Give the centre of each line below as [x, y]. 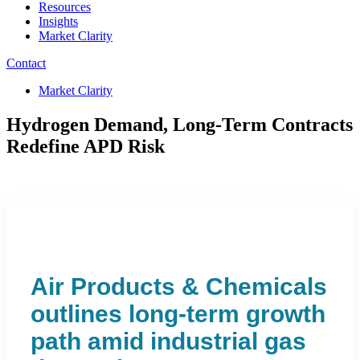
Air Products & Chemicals [179, 286]
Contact [26, 63]
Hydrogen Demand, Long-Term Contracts [180, 124]
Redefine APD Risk [86, 146]
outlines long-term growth [178, 313]
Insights [58, 21]
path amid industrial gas [168, 341]
